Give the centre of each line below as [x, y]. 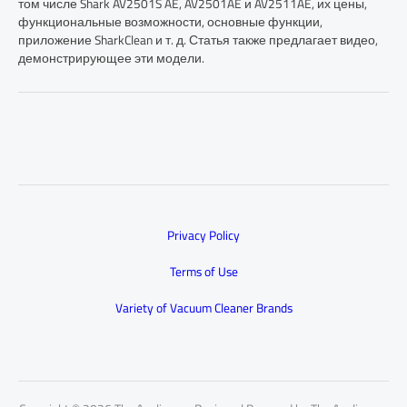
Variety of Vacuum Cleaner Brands [203, 308]
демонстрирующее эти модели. [111, 58]
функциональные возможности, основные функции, [170, 21]
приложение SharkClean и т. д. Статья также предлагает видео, [198, 40]
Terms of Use [203, 272]
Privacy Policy [203, 236]
